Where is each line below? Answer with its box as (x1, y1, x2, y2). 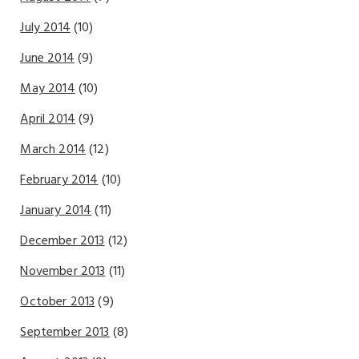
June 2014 (20, 48, 75, 69)
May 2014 (20, 79, 75, 99)
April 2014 (20, 109, 76, 130)
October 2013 (20, 292, 95, 313)
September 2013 (20, 322, 110, 343)
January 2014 (20, 200, 92, 221)
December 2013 (20, 231, 105, 252)
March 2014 (20, 139, 87, 160)
